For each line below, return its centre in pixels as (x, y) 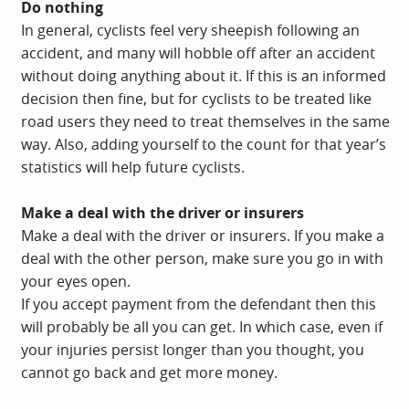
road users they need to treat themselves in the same (205, 121)
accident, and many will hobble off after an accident (198, 52)
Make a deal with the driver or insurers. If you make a (203, 235)
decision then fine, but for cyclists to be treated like (196, 98)
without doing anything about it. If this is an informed (204, 75)
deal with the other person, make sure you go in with (202, 258)
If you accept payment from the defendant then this (199, 304)
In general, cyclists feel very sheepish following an (190, 30)
